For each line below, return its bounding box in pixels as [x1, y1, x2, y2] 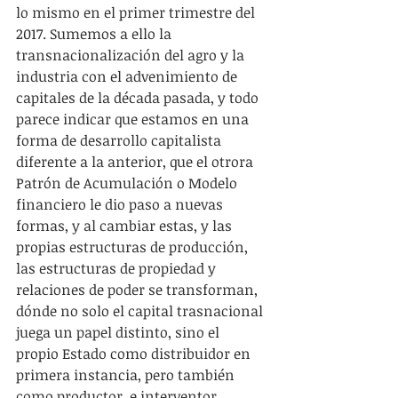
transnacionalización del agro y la [16, 44, 248, 65]
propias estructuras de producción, [16, 236, 251, 257]
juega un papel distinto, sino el [16, 322, 223, 342]
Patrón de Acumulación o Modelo [16, 172, 241, 193]
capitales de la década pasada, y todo [16, 87, 262, 107]
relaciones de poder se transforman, [16, 279, 261, 299]
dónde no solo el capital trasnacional [16, 300, 267, 321]
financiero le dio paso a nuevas [16, 194, 227, 214]
